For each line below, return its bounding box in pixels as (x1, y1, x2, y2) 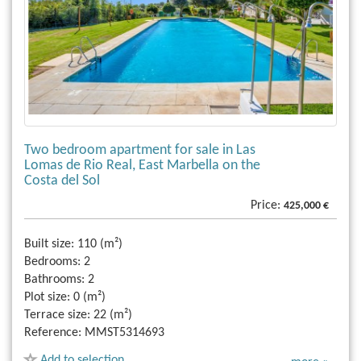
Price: (251, 199, 284, 213)
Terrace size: (24, 309, 90, 322)
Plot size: (24, 291, 70, 305)
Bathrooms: (24, 273, 85, 287)
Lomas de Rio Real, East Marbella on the (24, 158, 260, 174)
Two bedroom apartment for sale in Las (24, 143, 255, 159)
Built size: (24, 238, 74, 251)
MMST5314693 (85, 326, 164, 340)
